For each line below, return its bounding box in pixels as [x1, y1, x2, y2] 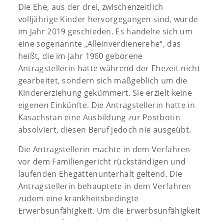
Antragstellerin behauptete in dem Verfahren [18, 180, 192, 192]
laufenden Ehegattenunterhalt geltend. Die [18, 168, 183, 179]
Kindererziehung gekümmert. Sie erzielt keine [18, 87, 192, 98]
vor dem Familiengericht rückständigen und [18, 156, 186, 167]
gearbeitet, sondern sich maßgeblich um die [18, 75, 188, 86]
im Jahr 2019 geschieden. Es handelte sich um [18, 26, 193, 37]
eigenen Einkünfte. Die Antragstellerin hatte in [18, 99, 195, 110]
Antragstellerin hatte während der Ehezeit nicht [18, 62, 200, 74]
